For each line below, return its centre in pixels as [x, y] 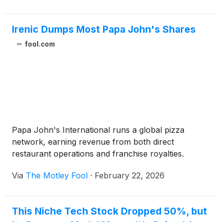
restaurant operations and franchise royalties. [98, 154]
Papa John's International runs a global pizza [98, 130]
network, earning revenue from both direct [93, 142]
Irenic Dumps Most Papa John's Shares [104, 29]
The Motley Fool [57, 176]
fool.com [40, 44]
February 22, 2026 [130, 176]
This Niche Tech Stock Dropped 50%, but [110, 211]
